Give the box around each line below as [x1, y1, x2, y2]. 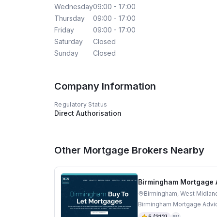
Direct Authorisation [54, 109, 122, 118]
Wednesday [54, 2, 93, 11]
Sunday [54, 49, 78, 58]
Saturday [54, 37, 83, 46]
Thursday [54, 14, 85, 23]
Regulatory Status [54, 101, 108, 108]
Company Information [54, 80, 156, 93]
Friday [54, 26, 74, 34]
